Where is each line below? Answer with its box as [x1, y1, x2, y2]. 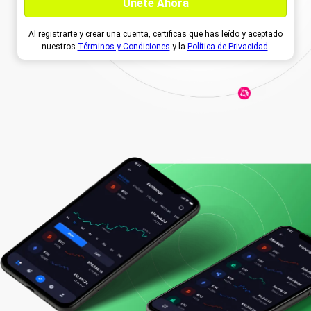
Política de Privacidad [187, 41, 268, 51]
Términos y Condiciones [77, 41, 170, 51]
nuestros [41, 41, 78, 51]
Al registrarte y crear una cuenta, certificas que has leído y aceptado [28, 28, 283, 39]
